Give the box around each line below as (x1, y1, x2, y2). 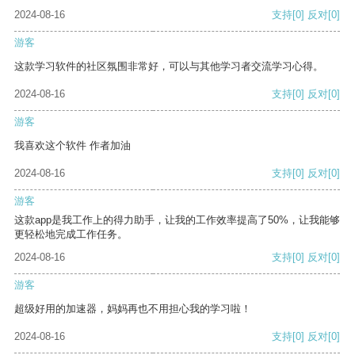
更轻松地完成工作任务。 (14, 228, 128, 241)
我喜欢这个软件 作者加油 (14, 139, 131, 152)
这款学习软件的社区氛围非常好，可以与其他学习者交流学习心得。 (14, 60, 323, 73)
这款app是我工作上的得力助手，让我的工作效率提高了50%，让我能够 (14, 214, 340, 227)
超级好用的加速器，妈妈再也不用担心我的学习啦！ (14, 303, 251, 315)
